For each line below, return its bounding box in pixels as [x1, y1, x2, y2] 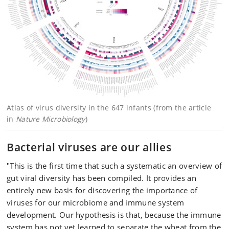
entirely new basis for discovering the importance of [7, 185, 198, 195]
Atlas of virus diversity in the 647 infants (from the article [7, 102, 212, 112]
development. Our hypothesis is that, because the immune [7, 209, 221, 220]
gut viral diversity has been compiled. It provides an [7, 172, 196, 183]
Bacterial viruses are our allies [7, 140, 172, 154]
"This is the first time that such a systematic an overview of [7, 160, 222, 171]
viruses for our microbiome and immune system [7, 197, 185, 208]
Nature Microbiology [15, 113, 85, 124]
